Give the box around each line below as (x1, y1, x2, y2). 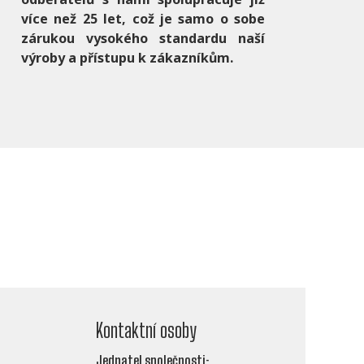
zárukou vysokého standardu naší (21, 29, 265, 48)
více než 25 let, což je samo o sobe (21, 10, 265, 28)
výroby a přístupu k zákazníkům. (21, 49, 233, 67)
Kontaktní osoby (96, 318, 197, 343)
